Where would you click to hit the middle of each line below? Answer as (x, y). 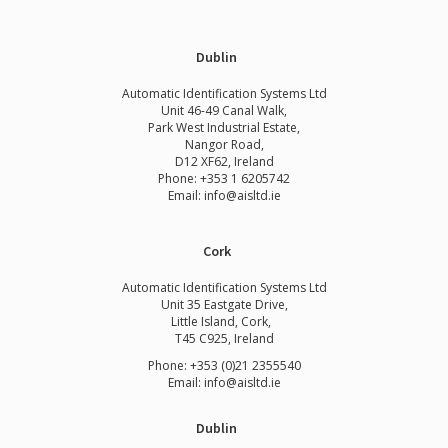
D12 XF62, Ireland (224, 162)
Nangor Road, (224, 145)
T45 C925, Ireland (224, 339)
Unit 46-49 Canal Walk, (224, 111)
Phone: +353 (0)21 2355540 (224, 366)
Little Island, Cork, (224, 322)
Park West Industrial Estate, (224, 128)
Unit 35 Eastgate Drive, (224, 305)
